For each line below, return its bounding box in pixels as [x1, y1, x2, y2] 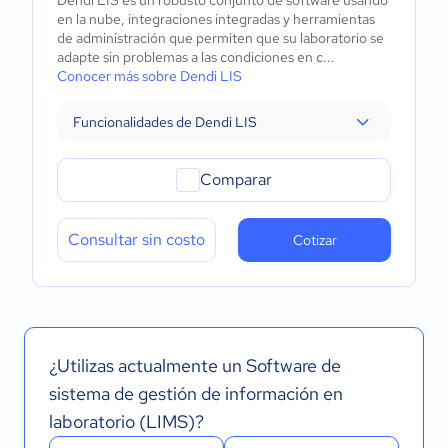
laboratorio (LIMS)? [49, 410, 204, 433]
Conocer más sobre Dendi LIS [57, 67, 242, 85]
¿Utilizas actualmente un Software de [49, 354, 341, 377]
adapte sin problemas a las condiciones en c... [57, 48, 335, 66]
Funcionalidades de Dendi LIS [73, 113, 257, 131]
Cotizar [292, 231, 337, 249]
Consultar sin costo [68, 229, 205, 250]
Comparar [200, 169, 272, 190]
